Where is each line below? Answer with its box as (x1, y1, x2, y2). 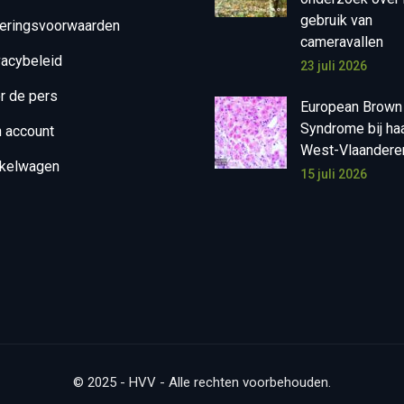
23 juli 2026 (300, 59, 368, 73)
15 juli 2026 (300, 167, 368, 181)
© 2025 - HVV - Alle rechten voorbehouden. (73, 374, 331, 390)
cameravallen (300, 33, 384, 50)
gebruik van (300, 12, 373, 29)
